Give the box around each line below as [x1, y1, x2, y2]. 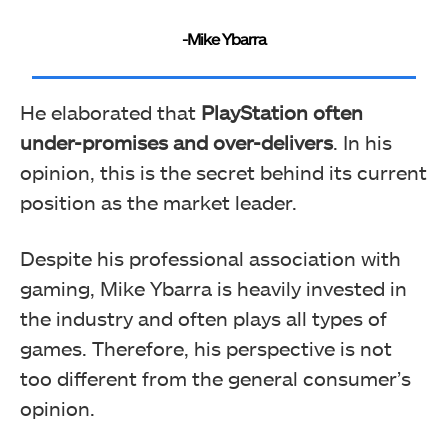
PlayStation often [201, 100, 363, 125]
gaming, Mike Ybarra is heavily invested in [20, 276, 407, 301]
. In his [333, 130, 392, 155]
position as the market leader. [20, 190, 297, 215]
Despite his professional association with [20, 246, 401, 271]
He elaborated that [20, 100, 201, 125]
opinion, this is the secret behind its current [20, 160, 427, 185]
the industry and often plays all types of [20, 306, 387, 331]
